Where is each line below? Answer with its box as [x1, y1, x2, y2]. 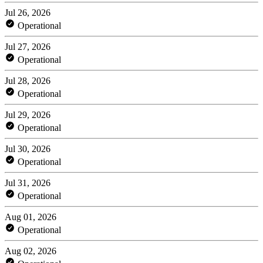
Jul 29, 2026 [5, 109, 50, 120]
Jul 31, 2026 [5, 177, 50, 188]
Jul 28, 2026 [5, 75, 50, 86]
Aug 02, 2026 [5, 245, 56, 256]
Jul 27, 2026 [5, 41, 50, 52]
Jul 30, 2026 [5, 143, 50, 154]
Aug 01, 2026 [5, 211, 56, 222]
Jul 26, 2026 [5, 7, 50, 18]
